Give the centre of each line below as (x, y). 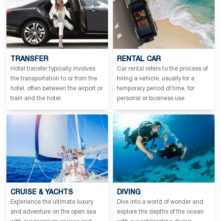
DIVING (129, 193)
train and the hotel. (36, 98)
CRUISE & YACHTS (42, 193)
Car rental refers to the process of (162, 69)
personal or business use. (151, 98)
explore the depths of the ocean (160, 212)
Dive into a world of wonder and (160, 202)
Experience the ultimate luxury (52, 202)
